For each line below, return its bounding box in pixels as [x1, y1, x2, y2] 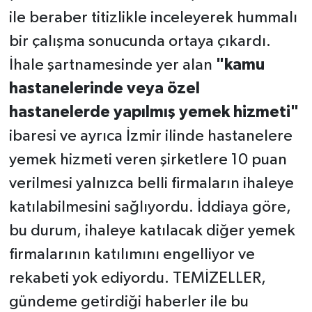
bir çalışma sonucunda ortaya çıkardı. [8, 33, 271, 50]
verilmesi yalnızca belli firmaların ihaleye [8, 175, 294, 192]
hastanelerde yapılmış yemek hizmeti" [8, 104, 299, 121]
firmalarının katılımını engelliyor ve [8, 247, 255, 263]
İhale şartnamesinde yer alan [8, 57, 212, 74]
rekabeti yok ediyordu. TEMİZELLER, [8, 270, 266, 287]
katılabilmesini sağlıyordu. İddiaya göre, [8, 199, 291, 216]
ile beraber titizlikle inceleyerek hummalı [8, 10, 297, 26]
